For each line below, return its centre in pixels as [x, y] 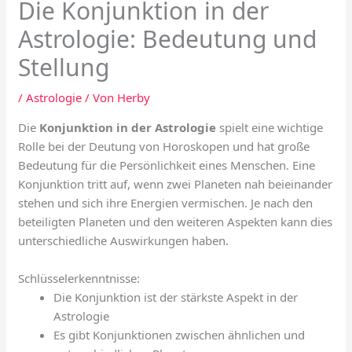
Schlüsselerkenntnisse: [79, 279]
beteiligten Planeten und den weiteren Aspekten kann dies [176, 222]
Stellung [64, 68]
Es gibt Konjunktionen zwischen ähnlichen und [180, 335]
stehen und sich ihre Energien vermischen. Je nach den [166, 203]
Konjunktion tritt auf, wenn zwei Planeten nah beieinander [176, 184]
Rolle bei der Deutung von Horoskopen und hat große [164, 147]
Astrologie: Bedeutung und [168, 39]
